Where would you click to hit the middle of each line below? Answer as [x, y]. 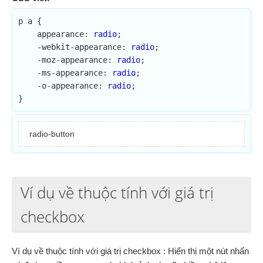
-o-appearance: [72, 86]
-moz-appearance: [77, 60]
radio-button [51, 134]
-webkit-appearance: [84, 47]
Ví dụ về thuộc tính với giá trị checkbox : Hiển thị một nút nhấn [130, 251]
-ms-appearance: [75, 73]
